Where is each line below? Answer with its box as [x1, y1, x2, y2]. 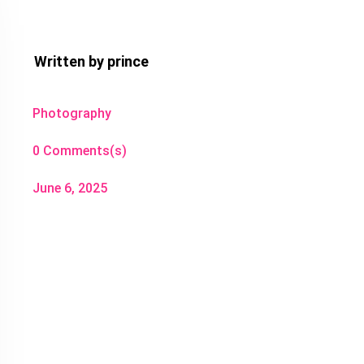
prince [107, 52, 149, 70]
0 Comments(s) [32, 143, 128, 159]
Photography [32, 105, 112, 121]
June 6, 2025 [32, 180, 108, 197]
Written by [34, 52, 108, 70]
